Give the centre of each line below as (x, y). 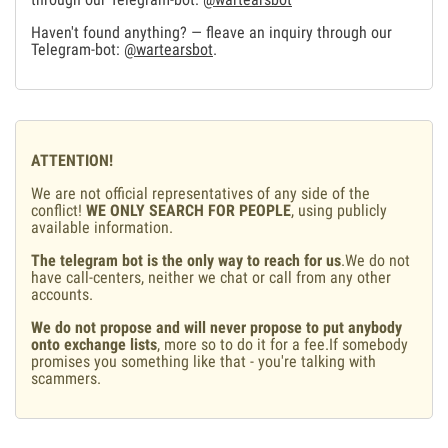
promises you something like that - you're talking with (203, 362)
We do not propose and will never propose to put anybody (216, 328)
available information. (102, 228)
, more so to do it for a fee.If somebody (282, 345)
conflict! (58, 211)
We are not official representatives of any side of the (200, 194)
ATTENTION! (72, 161)
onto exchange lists (94, 345)
